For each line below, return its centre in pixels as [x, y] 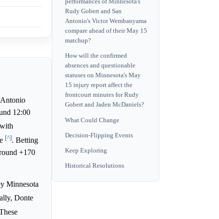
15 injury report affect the [99, 85]
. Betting [25, 140]
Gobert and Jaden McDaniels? [105, 105]
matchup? [78, 41]
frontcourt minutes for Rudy [102, 95]
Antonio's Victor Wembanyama [106, 21]
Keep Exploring [86, 151]
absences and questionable [100, 66]
